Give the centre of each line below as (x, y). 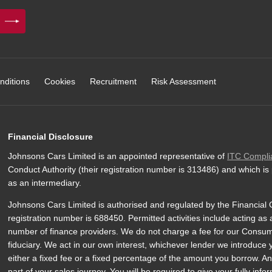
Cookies (60, 81)
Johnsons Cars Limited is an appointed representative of (118, 156)
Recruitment (113, 81)
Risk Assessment (184, 81)
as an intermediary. (45, 183)
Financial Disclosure (51, 137)
